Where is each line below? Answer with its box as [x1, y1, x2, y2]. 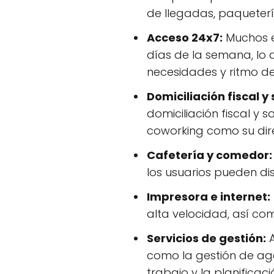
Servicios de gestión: [147, 230, 266, 246]
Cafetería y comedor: [147, 147, 272, 163]
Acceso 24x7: [147, 29, 223, 45]
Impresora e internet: [147, 188, 270, 204]
